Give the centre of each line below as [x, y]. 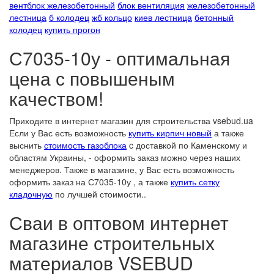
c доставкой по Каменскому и [187, 145]
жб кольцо [112, 17]
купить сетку [195, 182]
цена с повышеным [92, 78]
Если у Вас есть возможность [69, 133]
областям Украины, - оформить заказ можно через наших [125, 157]
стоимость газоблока [85, 145]
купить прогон [72, 29]
